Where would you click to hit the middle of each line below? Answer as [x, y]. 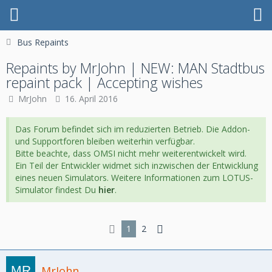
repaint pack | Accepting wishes [104, 83]
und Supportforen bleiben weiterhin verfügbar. [105, 141]
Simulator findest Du [57, 190]
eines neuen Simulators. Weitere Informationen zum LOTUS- [134, 178]
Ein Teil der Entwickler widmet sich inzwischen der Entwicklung [137, 165]
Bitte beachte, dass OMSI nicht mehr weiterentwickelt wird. [131, 153]
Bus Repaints [43, 42]
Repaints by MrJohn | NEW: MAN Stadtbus [135, 68]
